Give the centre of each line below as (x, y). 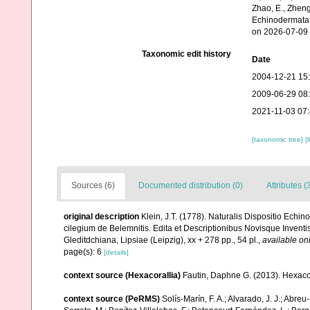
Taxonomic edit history (186, 54)
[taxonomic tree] (278, 139)
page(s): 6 (84, 252)
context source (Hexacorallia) (122, 275)
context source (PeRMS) (112, 299)
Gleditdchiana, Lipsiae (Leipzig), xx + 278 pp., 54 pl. (161, 240)
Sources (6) (93, 185)
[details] (116, 252)
